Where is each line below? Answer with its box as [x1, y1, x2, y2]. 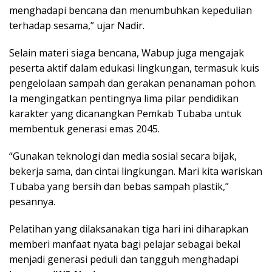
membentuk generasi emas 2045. [9, 121, 160, 135]
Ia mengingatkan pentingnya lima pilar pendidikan [9, 91, 239, 105]
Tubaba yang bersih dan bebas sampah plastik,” [9, 179, 229, 193]
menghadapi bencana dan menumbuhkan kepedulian [9, 3, 252, 17]
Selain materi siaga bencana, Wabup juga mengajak [9, 46, 244, 59]
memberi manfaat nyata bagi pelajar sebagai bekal [9, 237, 240, 251]
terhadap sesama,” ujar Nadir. [9, 18, 144, 32]
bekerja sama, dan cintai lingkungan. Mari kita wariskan [9, 164, 262, 178]
